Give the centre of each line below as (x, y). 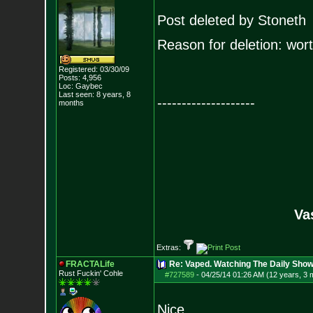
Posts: (69, 78)
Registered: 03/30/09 (94, 69)
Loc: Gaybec (80, 86)
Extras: (169, 247)
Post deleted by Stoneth (231, 20)
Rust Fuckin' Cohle (90, 273)
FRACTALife (90, 264)
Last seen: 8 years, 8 (94, 94)
